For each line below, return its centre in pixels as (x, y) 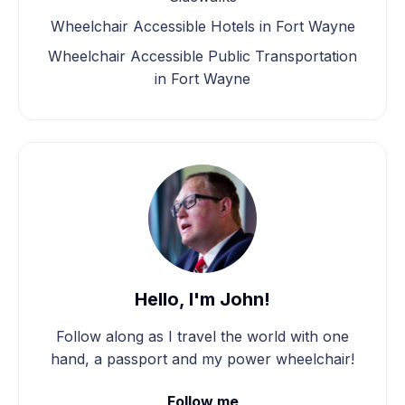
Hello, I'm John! (202, 299)
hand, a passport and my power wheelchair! (202, 358)
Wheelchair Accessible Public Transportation (202, 56)
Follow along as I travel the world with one (202, 336)
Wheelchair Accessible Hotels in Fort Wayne (202, 26)
